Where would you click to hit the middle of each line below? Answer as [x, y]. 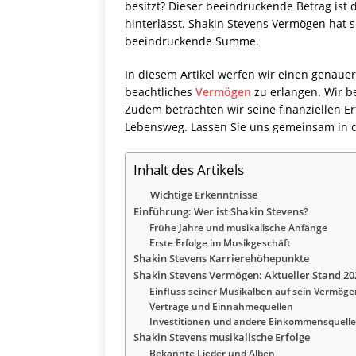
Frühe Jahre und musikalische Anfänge [238, 228]
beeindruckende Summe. [192, 41]
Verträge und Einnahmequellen [221, 307]
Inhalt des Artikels [189, 170]
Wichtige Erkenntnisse [204, 195]
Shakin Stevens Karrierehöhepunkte [221, 259]
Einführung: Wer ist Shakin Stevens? [221, 212]
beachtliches [160, 92]
